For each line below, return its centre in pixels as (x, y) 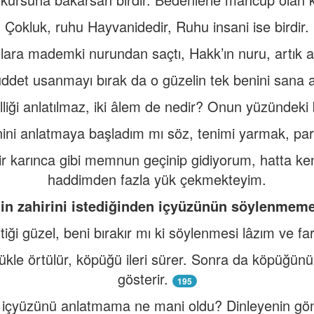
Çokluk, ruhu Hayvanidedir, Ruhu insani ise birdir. (157, 26)
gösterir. (143, 279)
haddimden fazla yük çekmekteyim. (157, 179)
